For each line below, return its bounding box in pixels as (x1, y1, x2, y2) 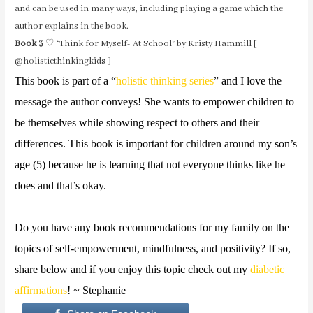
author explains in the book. (15, 21, 129, 33)
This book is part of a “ (15, 75, 117, 87)
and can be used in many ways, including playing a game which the (15, 3, 284, 15)
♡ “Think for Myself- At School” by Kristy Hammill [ (43, 38, 257, 50)
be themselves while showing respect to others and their (15, 117, 260, 129)
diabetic (250, 263, 285, 276)
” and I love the (214, 75, 282, 87)
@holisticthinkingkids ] (15, 56, 112, 68)
